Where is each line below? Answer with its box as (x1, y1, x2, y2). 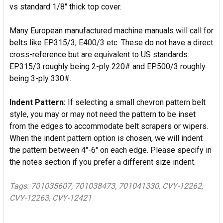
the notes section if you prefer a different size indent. (9, 157, 196, 167)
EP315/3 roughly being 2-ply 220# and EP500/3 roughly (9, 61, 206, 71)
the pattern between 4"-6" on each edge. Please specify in (9, 145, 212, 155)
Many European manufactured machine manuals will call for (9, 25, 214, 35)
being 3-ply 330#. (9, 73, 71, 83)
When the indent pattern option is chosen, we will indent (9, 133, 203, 143)
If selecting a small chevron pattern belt (68, 97, 206, 107)
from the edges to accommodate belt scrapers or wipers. (9, 121, 208, 131)
